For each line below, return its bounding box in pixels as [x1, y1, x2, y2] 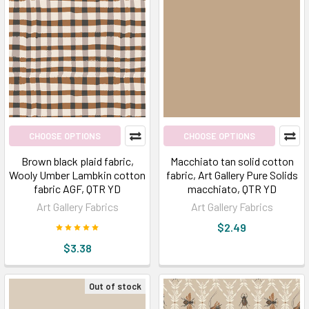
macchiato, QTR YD [187, 182, 277, 195]
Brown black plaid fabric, [21, 154, 134, 168]
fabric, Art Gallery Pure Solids [166, 168, 298, 181]
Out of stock [89, 281, 141, 292]
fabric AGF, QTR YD [34, 182, 121, 195]
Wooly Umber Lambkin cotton [9, 168, 146, 181]
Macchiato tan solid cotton [170, 154, 294, 168]
